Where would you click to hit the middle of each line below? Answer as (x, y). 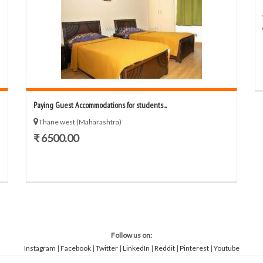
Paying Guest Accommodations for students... (100, 105)
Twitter (107, 248)
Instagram (40, 248)
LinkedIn (136, 248)
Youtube (226, 248)
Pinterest (194, 248)
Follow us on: (131, 235)
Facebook (75, 248)
